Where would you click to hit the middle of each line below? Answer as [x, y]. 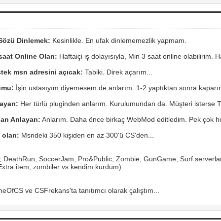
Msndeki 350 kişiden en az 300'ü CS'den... [86, 135]
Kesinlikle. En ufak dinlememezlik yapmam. [118, 40]
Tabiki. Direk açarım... [117, 72]
